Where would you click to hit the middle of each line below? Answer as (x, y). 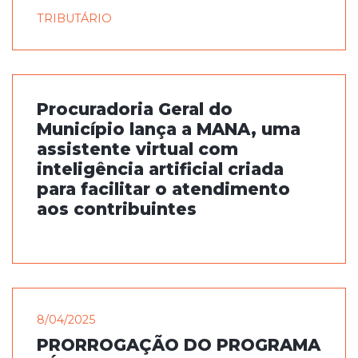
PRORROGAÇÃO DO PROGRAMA (179, 345)
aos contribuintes (117, 209)
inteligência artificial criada (160, 169)
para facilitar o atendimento (163, 189)
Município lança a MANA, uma (169, 129)
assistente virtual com (137, 149)
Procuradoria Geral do (135, 109)
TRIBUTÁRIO (74, 18)
